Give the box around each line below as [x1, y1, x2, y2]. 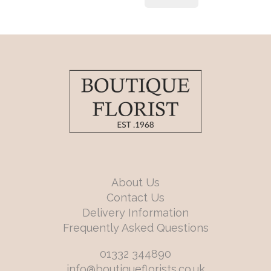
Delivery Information [82, 206, 189, 220]
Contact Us [106, 191, 165, 204]
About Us [111, 176, 160, 189]
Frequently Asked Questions [62, 221, 209, 235]
